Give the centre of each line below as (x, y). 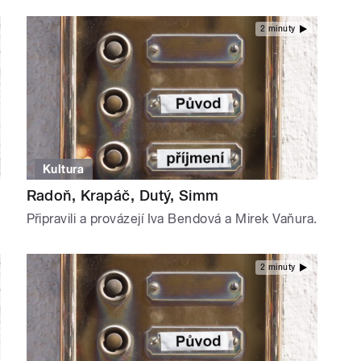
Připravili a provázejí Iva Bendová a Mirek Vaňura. (172, 219)
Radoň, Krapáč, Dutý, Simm (122, 196)
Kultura (64, 170)
